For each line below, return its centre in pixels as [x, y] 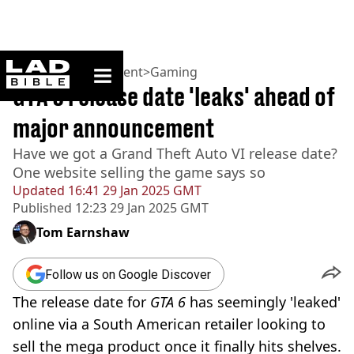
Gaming [174, 72]
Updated [39, 190]
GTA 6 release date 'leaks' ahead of [174, 96]
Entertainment [100, 72]
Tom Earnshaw [83, 232]
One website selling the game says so [139, 172]
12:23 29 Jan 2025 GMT [140, 208]
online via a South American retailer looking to [169, 324]
